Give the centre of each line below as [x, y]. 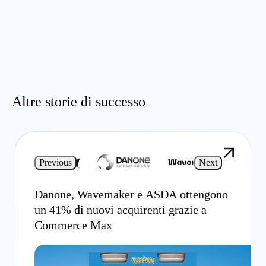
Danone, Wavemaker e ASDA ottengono [131, 194]
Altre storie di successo [79, 101]
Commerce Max [73, 225]
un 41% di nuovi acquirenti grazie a [121, 209]
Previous [56, 162]
